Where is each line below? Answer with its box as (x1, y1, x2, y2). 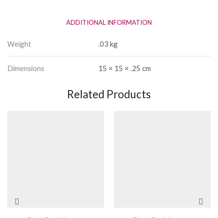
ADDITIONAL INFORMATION (66, 18, 152, 26)
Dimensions (7, 63, 44, 73)
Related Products (67, 87, 151, 101)
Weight (7, 39, 31, 48)
